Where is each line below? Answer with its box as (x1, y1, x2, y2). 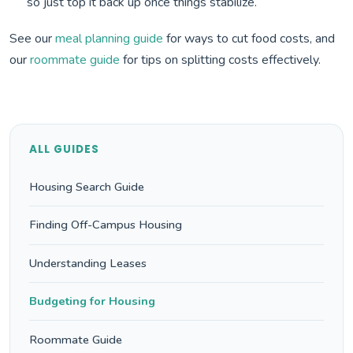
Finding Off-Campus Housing (29, 217, 182, 233)
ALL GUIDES (29, 141, 99, 157)
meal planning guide (55, 29, 163, 47)
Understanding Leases (29, 255, 147, 271)
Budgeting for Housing (29, 293, 155, 310)
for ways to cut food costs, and (163, 29, 335, 47)
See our (9, 29, 55, 47)
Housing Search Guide (29, 179, 144, 195)
